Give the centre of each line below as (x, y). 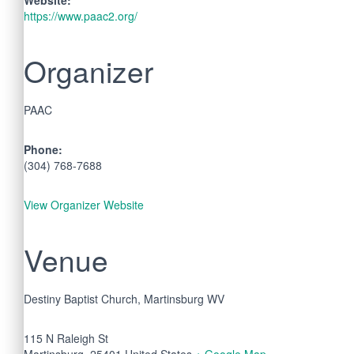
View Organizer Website (84, 204)
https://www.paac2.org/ (81, 15)
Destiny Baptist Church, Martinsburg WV (124, 298)
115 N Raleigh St (66, 338)
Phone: (43, 149)
